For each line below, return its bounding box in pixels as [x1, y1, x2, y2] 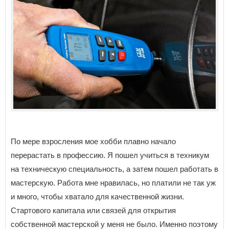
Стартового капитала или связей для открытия [11, 205, 176, 215]
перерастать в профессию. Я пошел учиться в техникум [11, 150, 209, 159]
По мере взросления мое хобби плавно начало [11, 136, 176, 146]
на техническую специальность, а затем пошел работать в [11, 164, 218, 173]
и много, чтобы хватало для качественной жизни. [11, 192, 184, 201]
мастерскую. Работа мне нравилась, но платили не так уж [11, 178, 216, 187]
